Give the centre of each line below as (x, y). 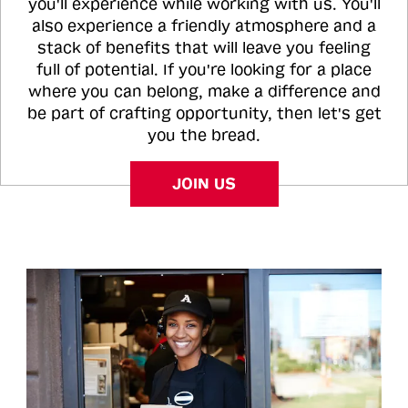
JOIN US (204, 184)
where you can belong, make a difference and (204, 92)
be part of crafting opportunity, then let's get (204, 114)
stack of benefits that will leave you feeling (204, 48)
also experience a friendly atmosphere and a (204, 26)
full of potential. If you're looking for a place (204, 70)
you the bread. (204, 136)
